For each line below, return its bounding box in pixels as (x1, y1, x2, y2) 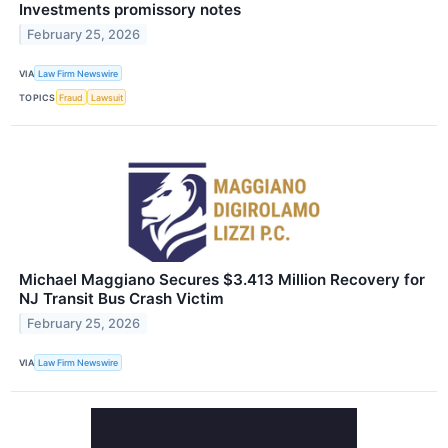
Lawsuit (90, 91, 123, 103)
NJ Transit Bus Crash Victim (19, 289, 224, 309)
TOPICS (19, 91, 56, 103)
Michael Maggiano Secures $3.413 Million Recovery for (19, 270, 425, 290)
